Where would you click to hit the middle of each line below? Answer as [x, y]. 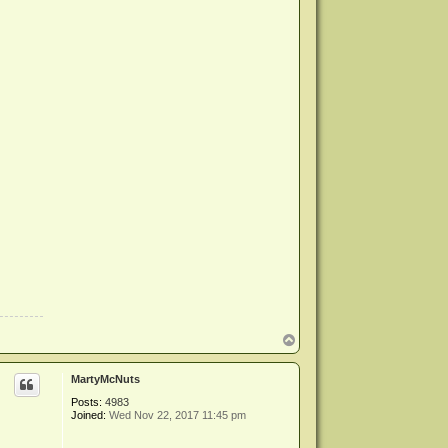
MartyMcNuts [106, 378]
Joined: [89, 414]
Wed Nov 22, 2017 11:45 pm [176, 414]
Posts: [87, 401]
